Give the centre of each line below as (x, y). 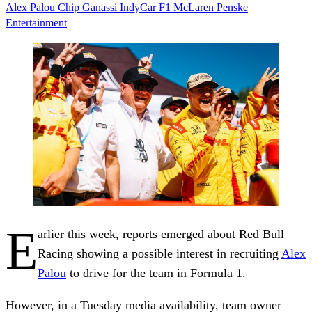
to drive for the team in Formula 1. (156, 273)
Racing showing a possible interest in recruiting (159, 254)
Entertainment (36, 22)
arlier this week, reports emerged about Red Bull (161, 234)
